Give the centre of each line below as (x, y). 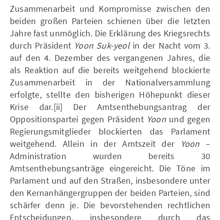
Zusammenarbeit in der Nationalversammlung (110, 82)
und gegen (190, 119)
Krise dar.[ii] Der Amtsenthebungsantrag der (110, 107)
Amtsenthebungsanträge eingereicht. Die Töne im (110, 168)
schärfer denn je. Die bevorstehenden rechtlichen (110, 205)
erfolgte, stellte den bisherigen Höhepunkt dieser (110, 94)
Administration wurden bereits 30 (110, 156)
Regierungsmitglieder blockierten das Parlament (110, 131)
